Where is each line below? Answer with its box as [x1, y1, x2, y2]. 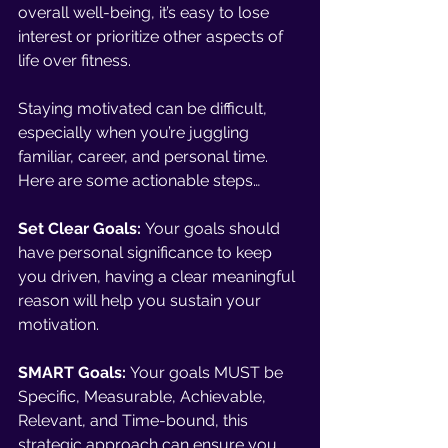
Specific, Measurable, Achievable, [18, 387, 270, 406]
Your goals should [141, 219, 284, 238]
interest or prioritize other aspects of [18, 27, 287, 46]
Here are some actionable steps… [18, 171, 264, 190]
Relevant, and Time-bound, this [18, 411, 252, 430]
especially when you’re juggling [18, 123, 253, 142]
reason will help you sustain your [18, 291, 265, 310]
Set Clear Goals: [18, 219, 141, 238]
